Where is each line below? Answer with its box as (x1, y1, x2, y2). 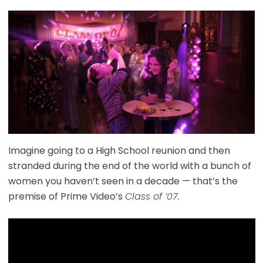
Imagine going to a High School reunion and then (8, 144, 230, 158)
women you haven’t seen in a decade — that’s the (8, 174, 238, 188)
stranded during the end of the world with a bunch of (8, 159, 251, 173)
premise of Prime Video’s (8, 190, 125, 204)
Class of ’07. (124, 190, 180, 204)
